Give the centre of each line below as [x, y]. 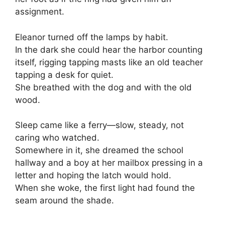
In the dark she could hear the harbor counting [109, 49]
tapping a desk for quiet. [64, 75]
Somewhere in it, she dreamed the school [99, 150]
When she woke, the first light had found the [105, 188]
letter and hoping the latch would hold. [93, 176]
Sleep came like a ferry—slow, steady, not [99, 125]
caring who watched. [57, 138]
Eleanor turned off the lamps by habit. [92, 37]
